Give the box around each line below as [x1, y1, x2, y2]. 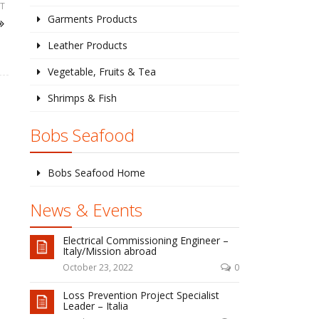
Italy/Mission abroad [62, 244, 157, 258]
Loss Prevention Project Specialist [62, 288, 219, 302]
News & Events [29, 198, 142, 221]
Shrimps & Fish [47, 91, 117, 105]
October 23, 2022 [62, 261, 133, 273]
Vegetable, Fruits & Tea [47, 65, 156, 78]
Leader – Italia [62, 299, 128, 313]
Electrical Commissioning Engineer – [62, 234, 229, 247]
